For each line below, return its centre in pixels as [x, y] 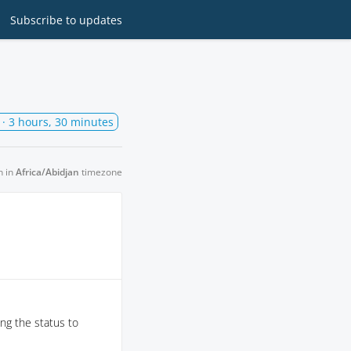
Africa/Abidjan [47, 172]
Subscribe [38, 20]
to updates [94, 20]
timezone [101, 172]
